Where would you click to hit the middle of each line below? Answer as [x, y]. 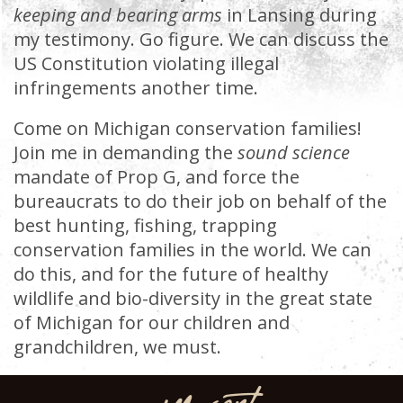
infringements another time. [136, 88]
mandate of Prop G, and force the [157, 177]
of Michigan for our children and [152, 322]
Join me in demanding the [125, 152]
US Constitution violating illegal [146, 63]
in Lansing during [302, 15]
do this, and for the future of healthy [171, 274]
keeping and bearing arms [120, 15]
